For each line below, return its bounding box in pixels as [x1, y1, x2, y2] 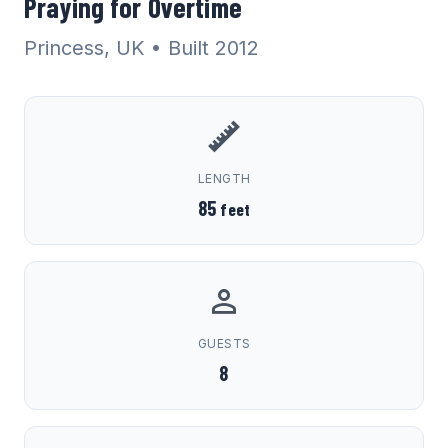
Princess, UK [24, 36, 145, 60]
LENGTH [197, 171, 251, 186]
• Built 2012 [151, 36, 259, 60]
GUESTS [197, 336, 251, 351]
